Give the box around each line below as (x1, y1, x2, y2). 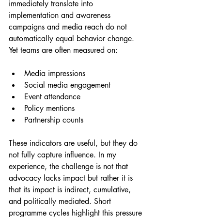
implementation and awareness (9, 10, 113, 20)
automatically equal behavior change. (9, 33, 137, 44)
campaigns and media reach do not (9, 21, 129, 32)
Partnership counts (24, 114, 83, 125)
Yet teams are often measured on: (9, 45, 118, 55)
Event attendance (24, 91, 80, 102)
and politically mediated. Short (9, 196, 113, 206)
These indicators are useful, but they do (9, 138, 140, 148)
